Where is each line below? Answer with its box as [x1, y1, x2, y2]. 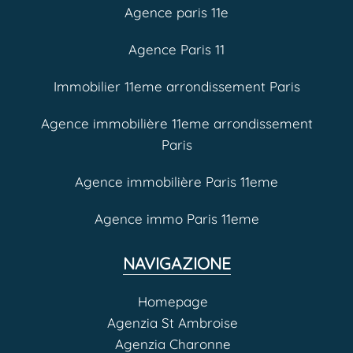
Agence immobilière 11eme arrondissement [40, 115, 313, 132]
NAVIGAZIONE [122, 253, 231, 274]
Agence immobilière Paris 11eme [75, 173, 278, 191]
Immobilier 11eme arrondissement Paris [53, 78, 300, 95]
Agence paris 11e [124, 4, 229, 21]
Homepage [137, 293, 208, 310]
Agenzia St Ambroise [107, 314, 238, 332]
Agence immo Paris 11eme [94, 210, 259, 228]
